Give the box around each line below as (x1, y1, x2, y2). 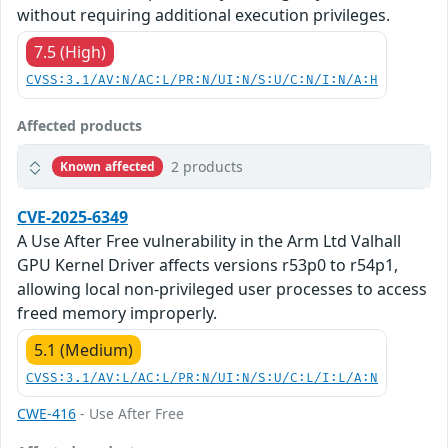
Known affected (59, 157, 156, 175)
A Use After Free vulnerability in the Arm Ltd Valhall (17, 230, 401, 253)
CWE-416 (17, 404, 76, 424)
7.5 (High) (34, 41, 106, 64)
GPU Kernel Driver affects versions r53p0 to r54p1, (17, 254, 398, 277)
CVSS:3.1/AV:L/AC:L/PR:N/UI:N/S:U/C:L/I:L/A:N (26, 371, 378, 387)
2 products (171, 157, 244, 177)
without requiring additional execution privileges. (17, 4, 390, 27)
